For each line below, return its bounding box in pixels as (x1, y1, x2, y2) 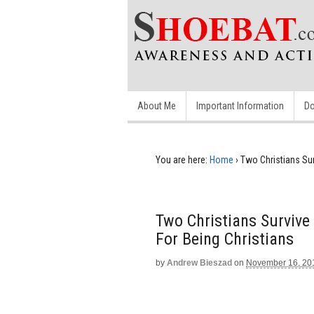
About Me (137, 100, 176, 111)
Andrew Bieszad (167, 258, 232, 268)
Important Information (196, 100, 284, 111)
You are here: (156, 154, 207, 165)
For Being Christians (156, 229, 294, 249)
